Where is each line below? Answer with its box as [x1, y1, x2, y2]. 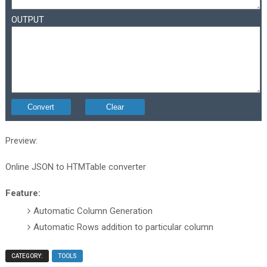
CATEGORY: [11, 253, 43, 259]
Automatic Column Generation [33, 205, 153, 216]
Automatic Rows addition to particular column [33, 221, 214, 232]
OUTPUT [11, 14, 44, 25]
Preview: [5, 135, 38, 146]
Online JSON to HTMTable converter [5, 162, 146, 172]
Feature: [5, 188, 41, 198]
